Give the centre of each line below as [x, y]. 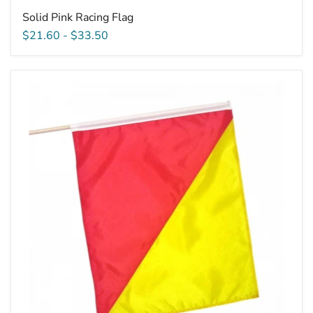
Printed [40, 87]
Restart [40, 100]
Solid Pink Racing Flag [78, 17]
